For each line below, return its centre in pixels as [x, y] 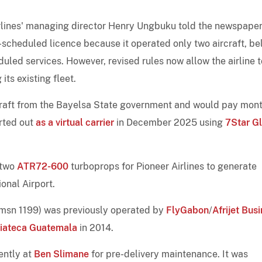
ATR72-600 [43, 166]
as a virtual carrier [75, 122]
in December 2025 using [170, 122]
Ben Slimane [61, 254]
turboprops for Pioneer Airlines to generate [163, 166]
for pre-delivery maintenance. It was [168, 254]
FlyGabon [187, 210]
